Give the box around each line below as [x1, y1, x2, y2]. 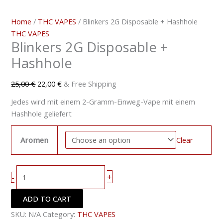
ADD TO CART [23, 194, 72, 204]
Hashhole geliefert [11, 108, 72, 118]
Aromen [20, 134, 49, 145]
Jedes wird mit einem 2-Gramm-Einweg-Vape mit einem [11, 96, 196, 107]
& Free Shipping [64, 79, 117, 89]
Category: [43, 209, 78, 220]
